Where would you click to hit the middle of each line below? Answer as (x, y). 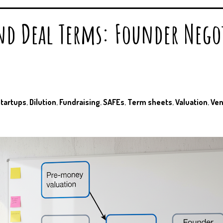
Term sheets (150, 102)
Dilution (43, 102)
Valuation (191, 102)
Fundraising (80, 102)
